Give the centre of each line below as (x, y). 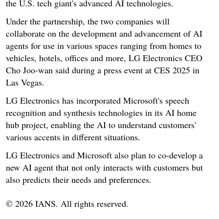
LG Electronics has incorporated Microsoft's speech (98, 100)
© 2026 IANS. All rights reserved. (67, 203)
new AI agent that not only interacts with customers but (104, 167)
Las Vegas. (25, 82)
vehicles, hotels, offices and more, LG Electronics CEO (104, 57)
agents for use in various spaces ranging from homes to (104, 45)
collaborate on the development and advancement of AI (104, 33)
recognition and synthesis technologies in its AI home (101, 112)
